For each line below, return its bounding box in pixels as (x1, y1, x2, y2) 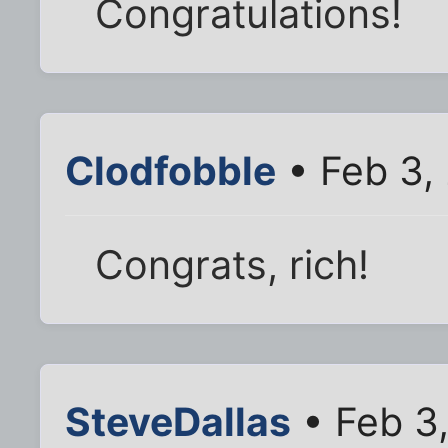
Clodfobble (65, 146, 276, 194)
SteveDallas (65, 397, 291, 445)
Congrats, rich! (95, 240, 370, 289)
